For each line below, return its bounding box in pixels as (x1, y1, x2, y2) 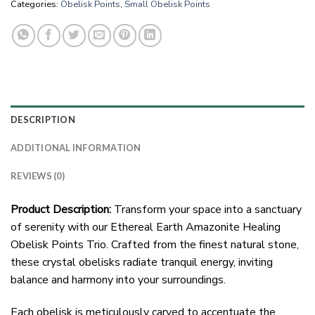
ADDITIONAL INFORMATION (11, 142, 141, 154)
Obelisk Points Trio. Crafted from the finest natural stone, (11, 237, 299, 253)
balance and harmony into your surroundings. (11, 272, 226, 288)
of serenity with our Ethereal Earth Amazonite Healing (11, 219, 281, 236)
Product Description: (11, 202, 111, 218)
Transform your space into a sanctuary (111, 202, 302, 218)
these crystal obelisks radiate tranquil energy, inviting (11, 255, 273, 271)
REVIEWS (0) (11, 170, 65, 182)
